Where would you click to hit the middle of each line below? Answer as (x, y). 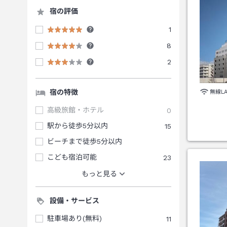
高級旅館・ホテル (75, 110)
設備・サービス (74, 201)
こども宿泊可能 (72, 157)
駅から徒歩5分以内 (78, 126)
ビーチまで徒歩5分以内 (85, 141)
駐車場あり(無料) (74, 218)
